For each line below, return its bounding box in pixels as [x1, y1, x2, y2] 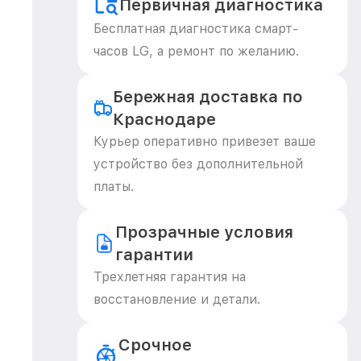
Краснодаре [112, 110, 216, 129]
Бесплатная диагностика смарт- [93, 21, 298, 36]
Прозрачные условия [114, 222, 293, 242]
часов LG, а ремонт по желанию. [93, 44, 299, 59]
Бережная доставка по [112, 87, 303, 106]
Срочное [118, 335, 193, 355]
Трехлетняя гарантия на [93, 269, 246, 284]
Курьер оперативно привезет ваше [93, 134, 316, 149]
